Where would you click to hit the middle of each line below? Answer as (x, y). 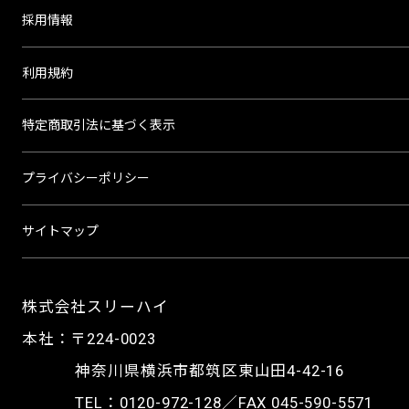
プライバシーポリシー (85, 178)
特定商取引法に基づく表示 (98, 126)
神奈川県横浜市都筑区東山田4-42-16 (210, 370)
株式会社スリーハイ (95, 306)
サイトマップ (60, 231)
